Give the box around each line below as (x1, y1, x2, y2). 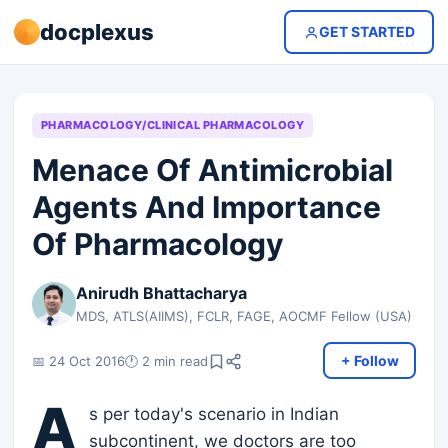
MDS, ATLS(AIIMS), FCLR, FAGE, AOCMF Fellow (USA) (76, 308, 412, 324)
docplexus (40, 18, 154, 45)
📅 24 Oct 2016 (32, 352, 125, 369)
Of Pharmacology (32, 226, 284, 262)
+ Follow (340, 351, 399, 369)
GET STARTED (318, 23, 415, 40)
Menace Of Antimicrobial (32, 152, 393, 188)
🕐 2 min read (125, 352, 208, 369)
